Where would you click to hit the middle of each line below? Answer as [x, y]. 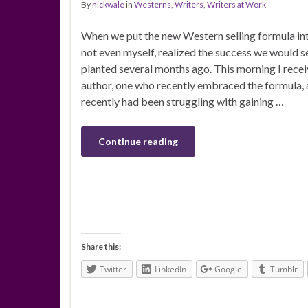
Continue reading [138, 141]
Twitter [113, 269]
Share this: [101, 246]
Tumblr [284, 269]
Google [228, 269]
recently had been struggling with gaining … [183, 101]
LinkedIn [170, 269]
